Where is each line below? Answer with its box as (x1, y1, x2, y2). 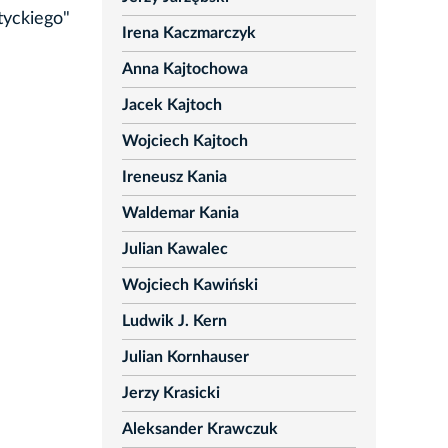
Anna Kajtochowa (121, 61, 248, 78)
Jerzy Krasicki (121, 385, 220, 402)
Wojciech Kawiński (121, 277, 258, 294)
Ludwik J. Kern (121, 313, 227, 330)
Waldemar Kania (121, 205, 239, 222)
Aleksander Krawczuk (121, 421, 278, 438)
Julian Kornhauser (121, 349, 249, 366)
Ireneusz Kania (121, 169, 227, 186)
